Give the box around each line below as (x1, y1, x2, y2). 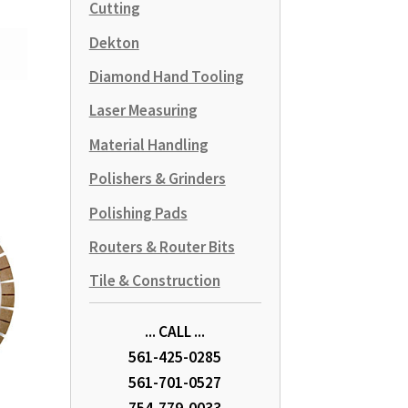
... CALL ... (145, 321, 206, 342)
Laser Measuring (88, 100, 198, 121)
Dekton (88, 32, 139, 53)
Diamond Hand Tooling (88, 66, 244, 87)
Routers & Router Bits (88, 236, 235, 257)
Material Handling (88, 134, 209, 155)
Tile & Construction (88, 270, 220, 291)
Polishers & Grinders (88, 168, 226, 189)
